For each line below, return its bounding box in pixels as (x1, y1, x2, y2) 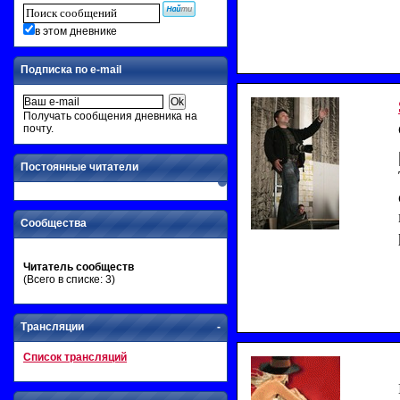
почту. (23, 122, 54, 135)
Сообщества (21, 217, 87, 229)
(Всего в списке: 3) (23, 273, 115, 286)
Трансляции (21, 321, 84, 333)
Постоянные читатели (21, 161, 138, 173)
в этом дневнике (35, 25, 117, 37)
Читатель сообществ (23, 261, 134, 273)
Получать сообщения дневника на (23, 110, 197, 122)
